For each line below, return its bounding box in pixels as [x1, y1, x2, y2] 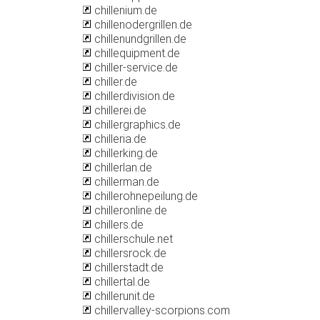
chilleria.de [91, 132, 146, 146]
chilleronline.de [91, 204, 167, 217]
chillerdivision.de [91, 89, 175, 103]
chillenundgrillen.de [91, 32, 186, 46]
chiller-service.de [91, 61, 178, 74]
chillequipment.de [91, 46, 180, 60]
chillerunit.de [91, 289, 155, 303]
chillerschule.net [91, 232, 173, 246]
